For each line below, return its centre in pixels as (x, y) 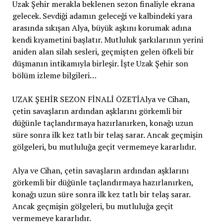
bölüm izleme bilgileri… (54, 75)
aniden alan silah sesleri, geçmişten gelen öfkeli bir (103, 51)
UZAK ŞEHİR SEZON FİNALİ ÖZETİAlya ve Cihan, (101, 99)
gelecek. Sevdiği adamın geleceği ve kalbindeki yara (102, 16)
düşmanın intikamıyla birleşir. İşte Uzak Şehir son (100, 63)
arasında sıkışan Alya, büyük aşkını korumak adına (102, 28)
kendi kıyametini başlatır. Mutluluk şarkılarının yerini (108, 39)
